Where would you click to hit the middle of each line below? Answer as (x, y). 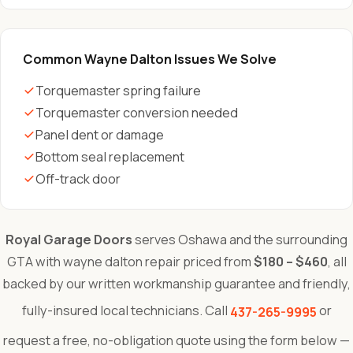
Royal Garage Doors (69, 240)
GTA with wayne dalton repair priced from (130, 262)
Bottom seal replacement (110, 157)
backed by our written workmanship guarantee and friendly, (176, 284)
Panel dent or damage (100, 135)
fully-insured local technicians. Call (126, 311)
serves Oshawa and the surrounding (240, 240)
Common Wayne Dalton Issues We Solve (150, 59)
